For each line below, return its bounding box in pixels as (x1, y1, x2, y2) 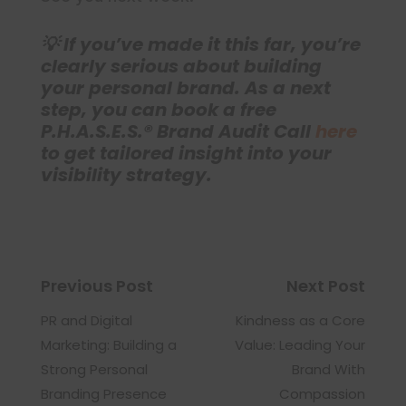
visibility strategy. (41, 162, 212, 188)
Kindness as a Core (236, 311, 365, 331)
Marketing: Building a (41, 335, 177, 355)
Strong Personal (41, 360, 148, 380)
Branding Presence (41, 384, 167, 404)
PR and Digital (41, 311, 132, 331)
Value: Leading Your (235, 335, 365, 355)
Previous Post (41, 275, 153, 298)
